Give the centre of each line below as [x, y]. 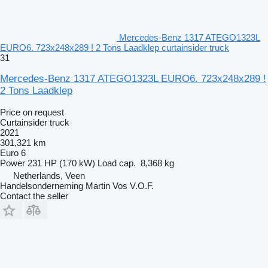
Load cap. [117, 163]
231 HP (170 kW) [61, 163]
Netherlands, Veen [49, 175]
